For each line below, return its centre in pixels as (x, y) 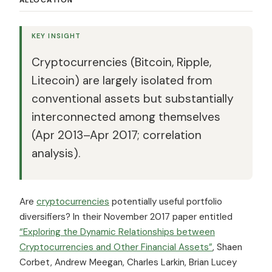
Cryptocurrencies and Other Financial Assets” (116, 247)
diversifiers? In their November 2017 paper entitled (126, 216)
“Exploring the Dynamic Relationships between (117, 232)
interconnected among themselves (126, 117)
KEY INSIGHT (56, 36)
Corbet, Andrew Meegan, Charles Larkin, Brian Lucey (128, 262)
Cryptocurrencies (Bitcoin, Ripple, (121, 62)
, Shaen (227, 247)
